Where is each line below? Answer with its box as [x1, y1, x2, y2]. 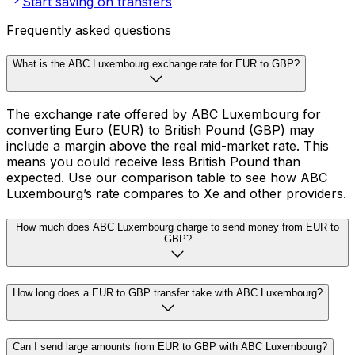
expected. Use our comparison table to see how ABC [6, 170, 327, 186]
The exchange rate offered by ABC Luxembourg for [6, 106, 321, 123]
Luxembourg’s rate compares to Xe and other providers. [6, 185, 346, 202]
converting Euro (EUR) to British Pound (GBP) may [6, 122, 315, 139]
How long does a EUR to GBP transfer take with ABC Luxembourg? [13, 286, 323, 299]
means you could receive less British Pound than [6, 154, 300, 170]
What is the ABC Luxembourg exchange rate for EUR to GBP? [13, 57, 300, 70]
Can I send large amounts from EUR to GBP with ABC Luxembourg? [13, 340, 327, 353]
